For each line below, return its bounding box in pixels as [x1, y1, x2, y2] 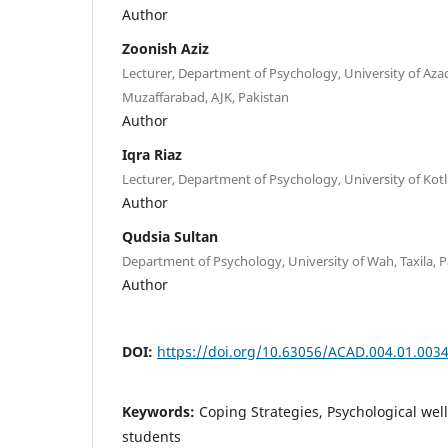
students [122, 426, 181, 446]
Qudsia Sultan [122, 226, 218, 246]
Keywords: [122, 401, 199, 421]
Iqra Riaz [122, 144, 182, 164]
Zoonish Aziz [122, 38, 209, 58]
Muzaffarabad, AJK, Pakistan [122, 87, 289, 106]
